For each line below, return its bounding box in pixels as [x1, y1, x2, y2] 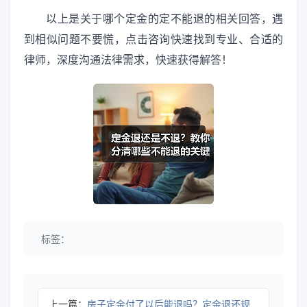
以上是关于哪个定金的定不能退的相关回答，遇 [46, 12, 283, 25]
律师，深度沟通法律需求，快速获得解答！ [24, 53, 232, 66]
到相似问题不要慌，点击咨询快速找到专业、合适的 [24, 33, 283, 45]
